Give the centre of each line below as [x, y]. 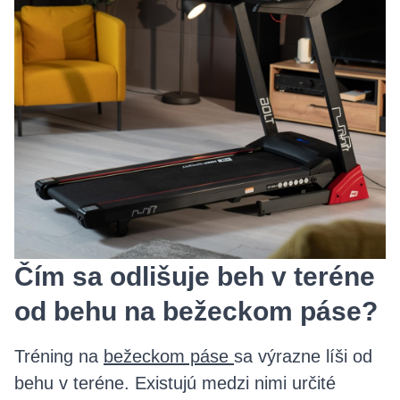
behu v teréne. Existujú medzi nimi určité [175, 383]
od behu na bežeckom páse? [196, 311]
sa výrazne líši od [303, 356]
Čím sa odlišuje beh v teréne [195, 276]
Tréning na [59, 356]
